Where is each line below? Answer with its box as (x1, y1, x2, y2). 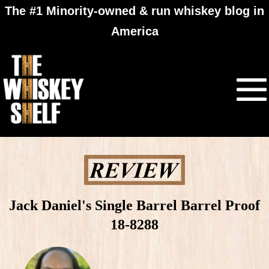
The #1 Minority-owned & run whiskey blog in (5, 4, 264, 17)
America (110, 25, 159, 38)
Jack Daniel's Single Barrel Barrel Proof (9, 197, 260, 213)
